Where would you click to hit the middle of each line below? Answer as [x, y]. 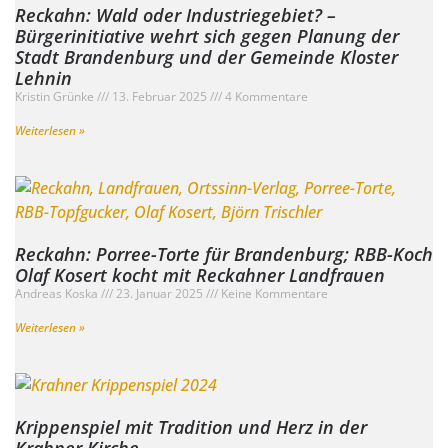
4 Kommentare [265, 97]
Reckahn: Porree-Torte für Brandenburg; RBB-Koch [224, 254]
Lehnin [43, 78]
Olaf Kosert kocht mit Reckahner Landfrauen [200, 275]
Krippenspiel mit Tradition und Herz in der [191, 427]
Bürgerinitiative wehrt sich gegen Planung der [207, 36]
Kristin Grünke [56, 97]
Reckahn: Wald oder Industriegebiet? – [175, 15]
